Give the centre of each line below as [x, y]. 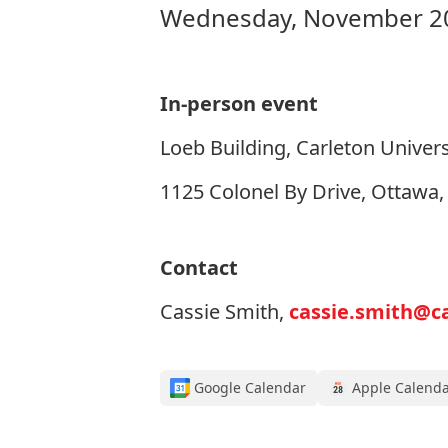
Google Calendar [250, 387]
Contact [199, 267]
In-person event [239, 103]
